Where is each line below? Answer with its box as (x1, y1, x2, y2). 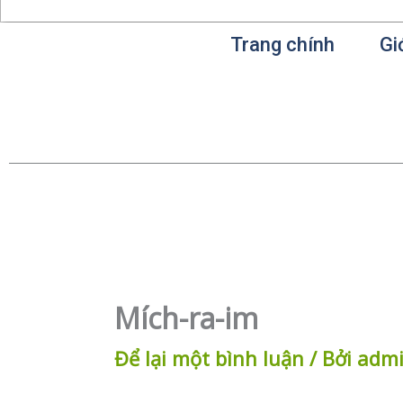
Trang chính (230, 33, 336, 56)
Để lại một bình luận (114, 345, 304, 372)
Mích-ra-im (114, 299, 258, 338)
